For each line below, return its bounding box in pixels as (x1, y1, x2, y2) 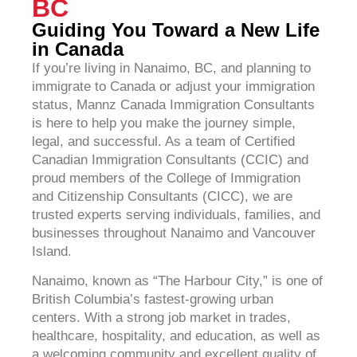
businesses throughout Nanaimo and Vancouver (32, 226, 316, 241)
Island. (32, 244, 72, 259)
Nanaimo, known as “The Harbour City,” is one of (32, 273, 323, 289)
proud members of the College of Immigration (32, 171, 300, 186)
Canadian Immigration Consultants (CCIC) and (32, 152, 308, 167)
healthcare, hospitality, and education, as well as (32, 328, 320, 344)
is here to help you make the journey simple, (32, 116, 296, 131)
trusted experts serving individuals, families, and (32, 207, 320, 222)
